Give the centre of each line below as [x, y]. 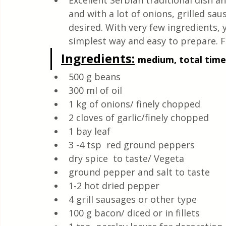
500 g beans [95, 77]
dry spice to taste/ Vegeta [126, 158]
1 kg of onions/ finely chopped [134, 104]
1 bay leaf [91, 131]
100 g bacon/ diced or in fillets [135, 213]
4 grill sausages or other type [133, 199]
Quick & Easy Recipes [55, 6]
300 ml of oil [95, 90]
